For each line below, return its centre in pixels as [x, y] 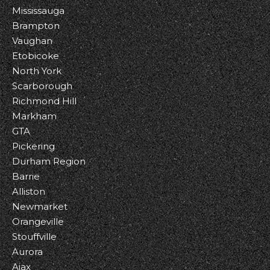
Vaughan [32, 41]
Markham [34, 116]
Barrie [26, 176]
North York [37, 71]
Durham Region [49, 161]
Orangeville [38, 221]
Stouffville [34, 237]
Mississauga [38, 11]
